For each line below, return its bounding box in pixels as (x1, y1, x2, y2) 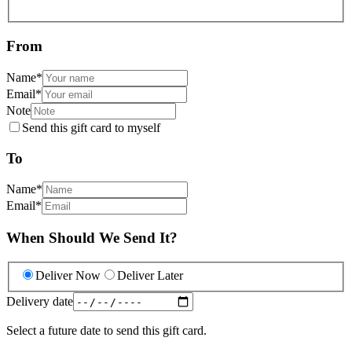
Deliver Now (35, 269, 101, 283)
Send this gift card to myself (22, 120, 160, 134)
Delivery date (6, 294, 73, 308)
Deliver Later (117, 269, 183, 283)
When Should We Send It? (6, 229, 178, 246)
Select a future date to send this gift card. (6, 324, 207, 338)
